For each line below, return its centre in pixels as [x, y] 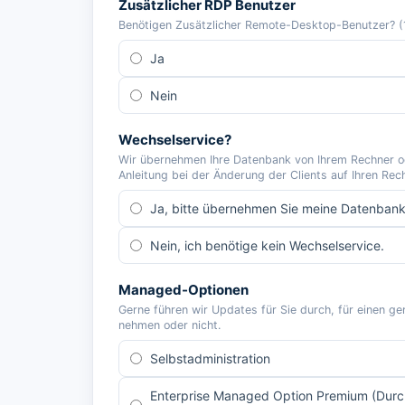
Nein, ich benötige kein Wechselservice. [267, 245]
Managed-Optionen [184, 290]
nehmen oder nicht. [170, 325]
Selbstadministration [210, 358]
